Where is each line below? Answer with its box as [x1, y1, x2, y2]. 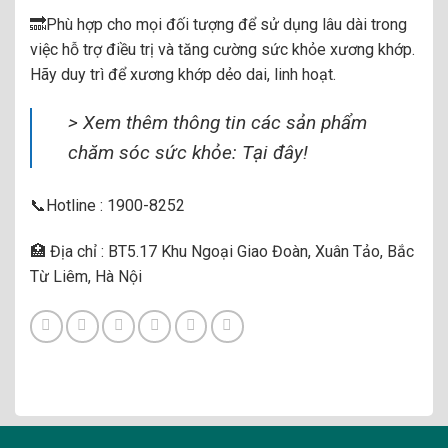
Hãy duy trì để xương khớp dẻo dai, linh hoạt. [30, 65, 336, 85]
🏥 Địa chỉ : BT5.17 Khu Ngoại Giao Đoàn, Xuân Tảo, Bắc [30, 242, 414, 262]
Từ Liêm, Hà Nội [30, 267, 142, 287]
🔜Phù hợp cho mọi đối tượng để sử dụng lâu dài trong [30, 15, 407, 35]
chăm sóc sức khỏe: [68, 141, 242, 165]
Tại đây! [242, 141, 308, 165]
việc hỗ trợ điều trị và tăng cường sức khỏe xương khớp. [30, 40, 415, 60]
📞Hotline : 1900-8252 [30, 196, 185, 216]
